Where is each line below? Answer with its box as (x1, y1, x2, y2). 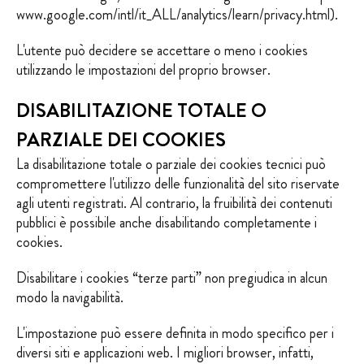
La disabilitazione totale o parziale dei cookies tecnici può (16, 154, 326, 175)
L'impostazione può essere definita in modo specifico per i (16, 323, 334, 344)
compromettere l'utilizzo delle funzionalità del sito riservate (16, 173, 340, 194)
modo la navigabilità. (16, 287, 123, 308)
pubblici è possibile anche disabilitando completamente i (16, 212, 317, 233)
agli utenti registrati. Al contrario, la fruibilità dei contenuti (16, 193, 332, 214)
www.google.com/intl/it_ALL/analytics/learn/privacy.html (16, 4, 330, 25)
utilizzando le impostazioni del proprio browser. (16, 59, 271, 80)
